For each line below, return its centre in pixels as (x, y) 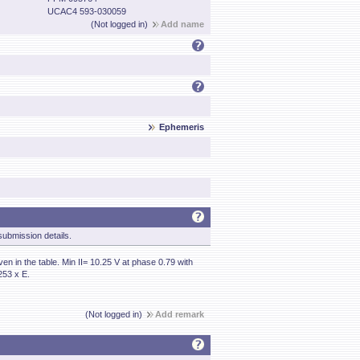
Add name (182, 24)
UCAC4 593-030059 (87, 11)
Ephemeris (182, 127)
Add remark (180, 314)
